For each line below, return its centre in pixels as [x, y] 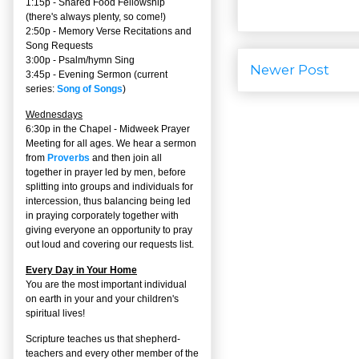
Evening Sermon [95, 74]
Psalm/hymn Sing [97, 60]
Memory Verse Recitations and [125, 31]
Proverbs [69, 157]
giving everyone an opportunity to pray [109, 230]
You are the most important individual [106, 284]
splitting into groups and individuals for [109, 186]
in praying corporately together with [102, 215]
